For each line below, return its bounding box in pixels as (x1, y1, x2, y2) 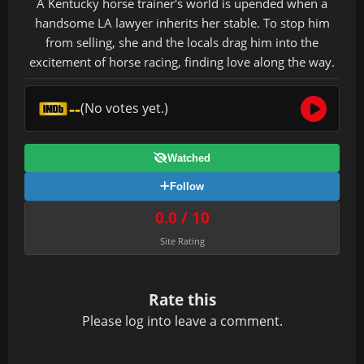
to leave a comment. (158, 312, 283, 331)
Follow (170, 180, 204, 193)
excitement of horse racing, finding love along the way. (29, 54, 335, 71)
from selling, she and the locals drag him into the (45, 34, 318, 51)
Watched (167, 152, 210, 165)
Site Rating (159, 235, 205, 248)
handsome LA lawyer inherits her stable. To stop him (34, 15, 330, 32)
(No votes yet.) (80, 99, 168, 118)
